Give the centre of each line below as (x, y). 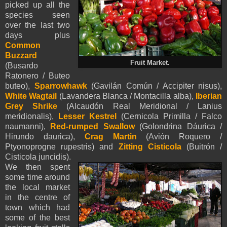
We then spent (38, 167)
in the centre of (38, 197)
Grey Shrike (31, 106)
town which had (38, 207)
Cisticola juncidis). (38, 157)
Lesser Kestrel (87, 116)
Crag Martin (110, 136)
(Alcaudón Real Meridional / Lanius (140, 106)
